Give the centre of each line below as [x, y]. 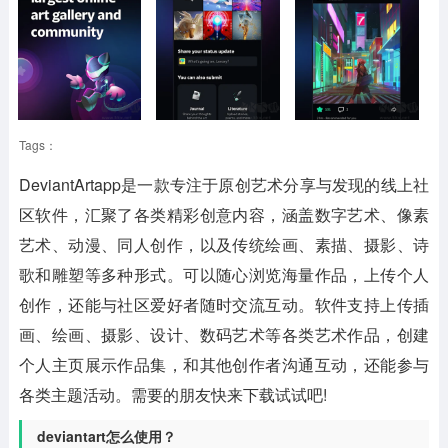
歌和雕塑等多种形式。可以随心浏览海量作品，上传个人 [224, 274]
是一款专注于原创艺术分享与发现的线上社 [275, 184]
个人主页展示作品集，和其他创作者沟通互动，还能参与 [224, 364]
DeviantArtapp [69, 184]
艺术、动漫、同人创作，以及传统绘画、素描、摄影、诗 [224, 244]
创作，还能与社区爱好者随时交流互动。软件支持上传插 [224, 304]
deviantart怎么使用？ [106, 436]
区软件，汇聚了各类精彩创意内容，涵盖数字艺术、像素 [224, 214]
